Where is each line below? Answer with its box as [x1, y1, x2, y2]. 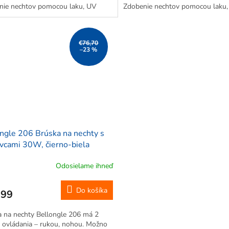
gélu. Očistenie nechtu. [123, 11, 195, 21]
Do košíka [76, 186, 107, 196]
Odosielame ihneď [55, 161, 113, 171]
